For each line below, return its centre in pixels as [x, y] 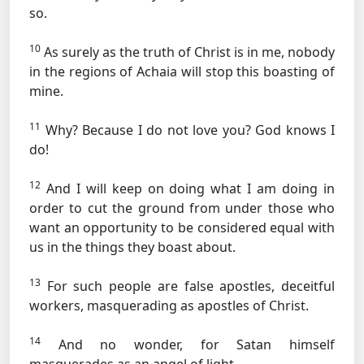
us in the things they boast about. [132, 247]
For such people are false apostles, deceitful [188, 286]
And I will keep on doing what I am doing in [188, 188]
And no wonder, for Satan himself [188, 344]
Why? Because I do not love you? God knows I [188, 130]
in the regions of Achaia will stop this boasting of [182, 71]
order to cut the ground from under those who [182, 208]
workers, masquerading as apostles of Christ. [169, 305]
